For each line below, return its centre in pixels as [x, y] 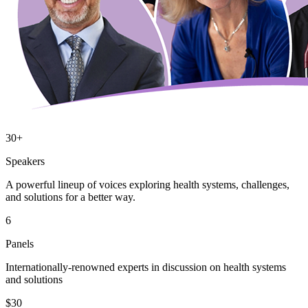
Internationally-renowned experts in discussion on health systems [146, 267]
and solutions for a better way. [70, 197]
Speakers [25, 161]
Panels [20, 243]
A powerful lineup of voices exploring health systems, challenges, [147, 184]
